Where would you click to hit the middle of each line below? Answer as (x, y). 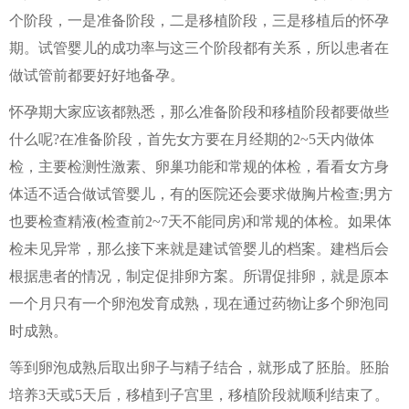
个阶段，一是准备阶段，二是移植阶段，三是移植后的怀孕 (199, 21)
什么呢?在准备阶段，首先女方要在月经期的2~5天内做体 (192, 139)
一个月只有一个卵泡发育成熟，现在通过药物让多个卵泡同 (199, 304)
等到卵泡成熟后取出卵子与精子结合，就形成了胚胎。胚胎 (199, 367)
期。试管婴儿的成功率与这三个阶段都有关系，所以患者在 (199, 48)
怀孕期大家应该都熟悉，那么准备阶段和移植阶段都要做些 (199, 112)
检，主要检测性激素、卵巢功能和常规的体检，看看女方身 (199, 167)
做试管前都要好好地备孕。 (97, 75)
